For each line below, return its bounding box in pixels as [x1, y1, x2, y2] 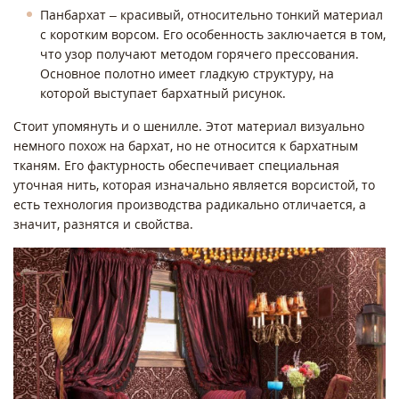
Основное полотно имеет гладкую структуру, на [40, 64, 334, 82]
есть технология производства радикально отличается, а [13, 195, 366, 213]
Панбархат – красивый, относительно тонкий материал [40, 5, 383, 23]
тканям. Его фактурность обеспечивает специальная [13, 156, 339, 174]
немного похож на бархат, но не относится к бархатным [13, 136, 358, 154]
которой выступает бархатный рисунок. [40, 84, 289, 102]
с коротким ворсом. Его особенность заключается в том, [40, 25, 386, 43]
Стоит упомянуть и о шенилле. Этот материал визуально [13, 117, 364, 134]
